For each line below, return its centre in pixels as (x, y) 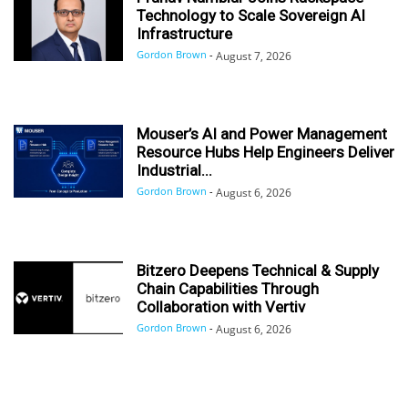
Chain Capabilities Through (228, 288)
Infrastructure (184, 33)
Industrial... (174, 170)
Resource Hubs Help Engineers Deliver (265, 152)
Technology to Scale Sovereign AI (251, 15)
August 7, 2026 (254, 56)
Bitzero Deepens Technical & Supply (258, 270)
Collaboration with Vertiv (221, 306)
